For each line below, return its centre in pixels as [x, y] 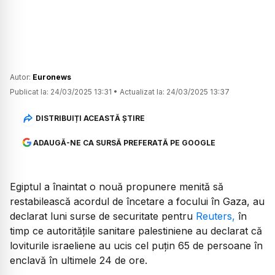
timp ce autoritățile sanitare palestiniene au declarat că [136, 230]
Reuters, [215, 216]
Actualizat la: [142, 91]
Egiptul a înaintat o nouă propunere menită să [117, 186]
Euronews [52, 77]
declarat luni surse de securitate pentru [103, 216]
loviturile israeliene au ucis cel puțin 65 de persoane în [136, 245]
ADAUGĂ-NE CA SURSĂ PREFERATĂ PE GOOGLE [124, 142]
